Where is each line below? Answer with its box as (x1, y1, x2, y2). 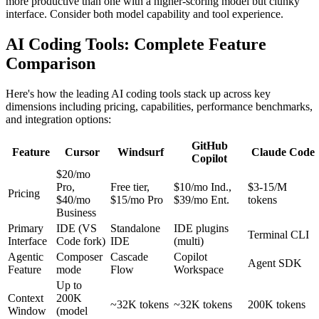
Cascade (110, 251, 148, 263)
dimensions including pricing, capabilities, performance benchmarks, (6, 100, 313, 113)
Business (56, 206, 96, 219)
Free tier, (110, 181, 150, 194)
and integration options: (6, 113, 111, 126)
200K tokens (248, 298, 305, 311)
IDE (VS (56, 222, 97, 235)
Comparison (6, 54, 95, 73)
